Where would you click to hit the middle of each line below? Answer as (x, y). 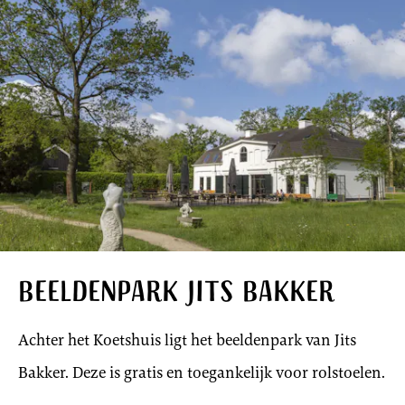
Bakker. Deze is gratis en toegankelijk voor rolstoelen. (202, 372)
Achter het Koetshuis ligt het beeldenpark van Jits (187, 339)
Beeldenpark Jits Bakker (176, 294)
